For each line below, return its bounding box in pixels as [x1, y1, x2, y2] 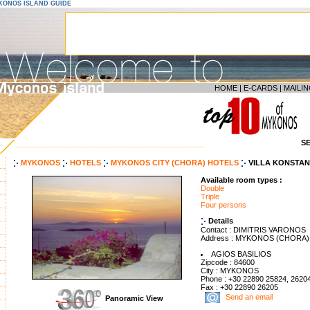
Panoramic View [104, 294, 163, 303]
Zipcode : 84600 [201, 258, 255, 267]
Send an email [226, 293, 273, 302]
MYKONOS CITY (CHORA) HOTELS [111, 158, 241, 167]
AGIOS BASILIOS [211, 250, 271, 259]
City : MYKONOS [201, 266, 259, 275]
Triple [201, 192, 219, 201]
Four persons [201, 201, 246, 210]
